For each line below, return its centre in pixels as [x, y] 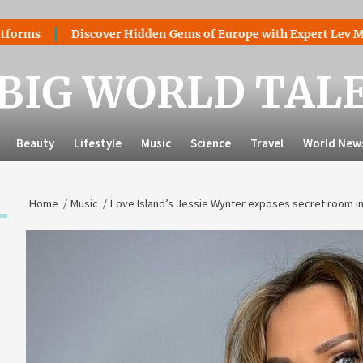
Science [211, 143]
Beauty [35, 143]
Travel [267, 143]
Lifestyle [98, 143]
